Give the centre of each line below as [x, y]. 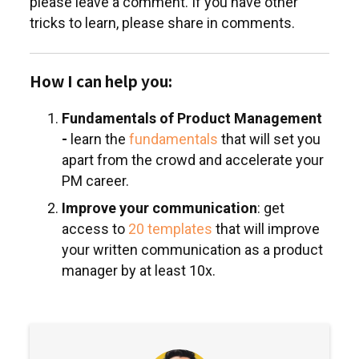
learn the [100, 139]
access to [95, 229]
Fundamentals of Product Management [192, 118]
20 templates [170, 229]
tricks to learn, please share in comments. [162, 23]
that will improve [266, 229]
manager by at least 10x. [139, 270]
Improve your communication [159, 208]
